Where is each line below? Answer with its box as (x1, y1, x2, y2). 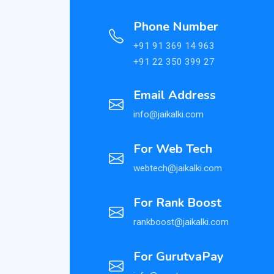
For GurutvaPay (133, 248, 224, 265)
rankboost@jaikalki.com (133, 216, 229, 228)
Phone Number (133, 18, 218, 35)
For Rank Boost (133, 194, 221, 211)
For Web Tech (133, 140, 212, 157)
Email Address (133, 86, 216, 103)
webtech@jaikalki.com (133, 162, 222, 174)
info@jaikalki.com (133, 108, 204, 120)
